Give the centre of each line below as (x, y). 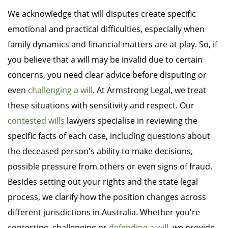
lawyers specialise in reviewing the (131, 121)
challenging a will (60, 90)
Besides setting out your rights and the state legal (103, 182)
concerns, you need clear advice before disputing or (107, 75)
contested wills (36, 121)
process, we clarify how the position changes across (107, 197)
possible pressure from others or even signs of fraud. (110, 167)
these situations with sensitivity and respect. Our (101, 106)
